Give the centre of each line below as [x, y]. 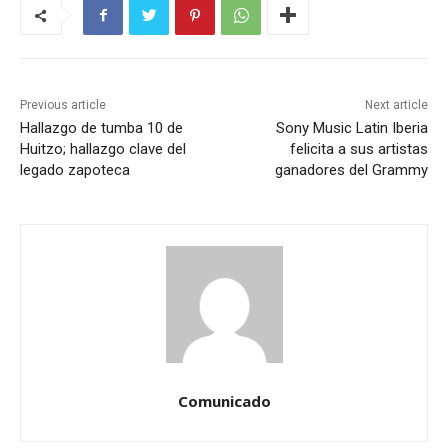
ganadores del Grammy [351, 170]
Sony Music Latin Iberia [351, 128]
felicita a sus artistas [358, 149]
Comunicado [224, 401]
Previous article [63, 105]
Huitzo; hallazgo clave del [103, 149]
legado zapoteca [75, 170]
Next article [396, 105]
